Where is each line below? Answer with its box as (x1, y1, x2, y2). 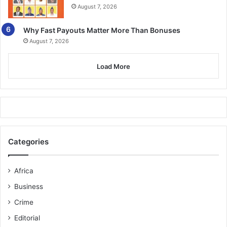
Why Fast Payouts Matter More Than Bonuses (23, 25, 180, 34)
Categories (8, 136, 49, 146)
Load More (97, 62, 130, 70)
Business (14, 182, 43, 191)
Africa (14, 166, 33, 175)
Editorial (14, 213, 40, 222)
